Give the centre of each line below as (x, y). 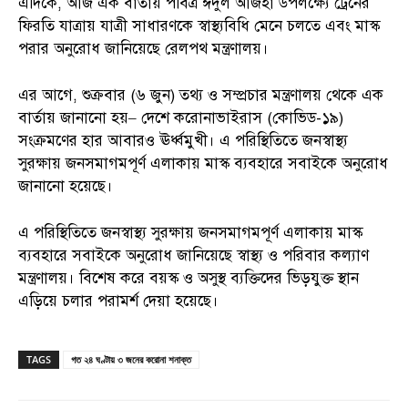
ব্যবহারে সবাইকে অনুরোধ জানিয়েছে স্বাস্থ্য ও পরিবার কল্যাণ (194, 255)
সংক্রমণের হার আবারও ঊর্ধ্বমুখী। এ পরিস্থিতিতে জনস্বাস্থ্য (183, 140)
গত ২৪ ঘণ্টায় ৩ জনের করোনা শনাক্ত (131, 359)
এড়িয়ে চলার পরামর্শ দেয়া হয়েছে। (118, 301)
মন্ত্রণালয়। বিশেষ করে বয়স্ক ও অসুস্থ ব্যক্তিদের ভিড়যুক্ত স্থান (189, 278)
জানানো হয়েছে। (66, 186)
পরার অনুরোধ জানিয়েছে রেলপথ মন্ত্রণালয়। (143, 48)
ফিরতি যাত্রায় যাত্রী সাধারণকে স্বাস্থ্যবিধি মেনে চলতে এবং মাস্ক (199, 25)
